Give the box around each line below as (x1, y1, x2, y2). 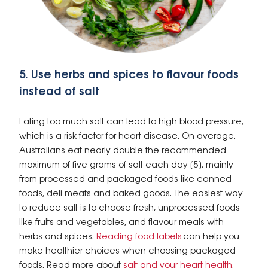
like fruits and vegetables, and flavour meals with (19, 218, 224, 228)
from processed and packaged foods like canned (19, 175, 232, 185)
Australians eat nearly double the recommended (19, 146, 226, 156)
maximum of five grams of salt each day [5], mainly (19, 160, 233, 170)
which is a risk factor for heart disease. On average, (19, 132, 236, 142)
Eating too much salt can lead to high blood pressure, (19, 117, 243, 127)
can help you (182, 232, 239, 242)
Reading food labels (96, 232, 182, 242)
